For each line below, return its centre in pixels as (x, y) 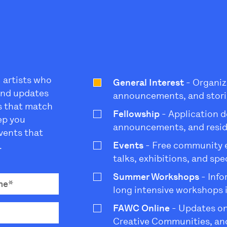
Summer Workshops (156, 177)
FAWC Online (141, 209)
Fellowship (136, 114)
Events (128, 146)
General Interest (148, 83)
